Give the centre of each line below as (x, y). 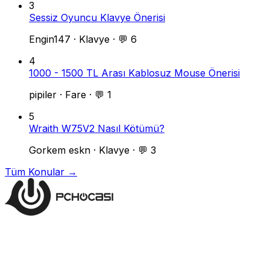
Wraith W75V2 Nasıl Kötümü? (97, 129)
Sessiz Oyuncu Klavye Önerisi (97, 18)
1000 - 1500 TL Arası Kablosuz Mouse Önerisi (134, 73)
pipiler (43, 95)
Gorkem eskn (60, 150)
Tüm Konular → (41, 172)
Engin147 (50, 39)
